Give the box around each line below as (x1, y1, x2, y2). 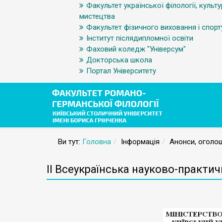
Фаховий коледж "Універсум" (86, 45, 186, 54)
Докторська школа (86, 55, 152, 64)
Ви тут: (58, 137, 82, 146)
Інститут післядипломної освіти (86, 34, 193, 43)
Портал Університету (86, 66, 156, 75)
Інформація (121, 137, 160, 146)
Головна (82, 137, 111, 146)
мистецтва (79, 12, 115, 21)
